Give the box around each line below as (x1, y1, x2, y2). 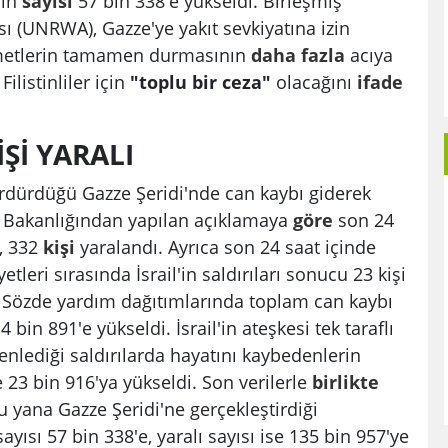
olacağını (276, 69, 357, 95)
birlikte (312, 369, 379, 395)
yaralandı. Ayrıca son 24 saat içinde (75, 234, 376, 260)
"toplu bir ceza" (130, 69, 276, 95)
